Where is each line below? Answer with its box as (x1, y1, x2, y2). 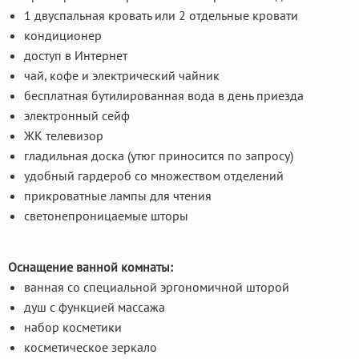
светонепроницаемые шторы (24, 207, 188, 224)
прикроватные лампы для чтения (24, 187, 212, 204)
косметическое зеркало (24, 338, 157, 355)
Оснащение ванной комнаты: (8, 258, 173, 275)
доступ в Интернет (24, 46, 127, 63)
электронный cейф (24, 107, 130, 123)
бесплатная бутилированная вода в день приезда (24, 87, 304, 103)
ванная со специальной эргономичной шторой (24, 278, 289, 295)
